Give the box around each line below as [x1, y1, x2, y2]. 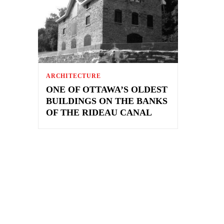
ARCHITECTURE [46, 72, 101, 79]
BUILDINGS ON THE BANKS [46, 95, 167, 106]
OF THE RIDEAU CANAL [46, 107, 152, 117]
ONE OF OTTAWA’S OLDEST [46, 84, 167, 94]
